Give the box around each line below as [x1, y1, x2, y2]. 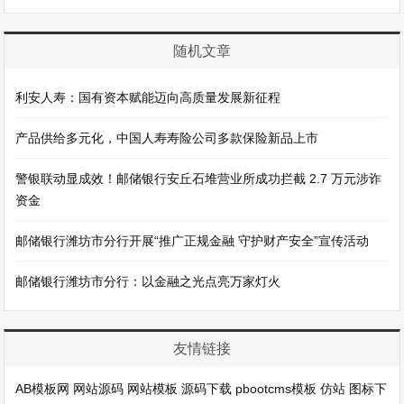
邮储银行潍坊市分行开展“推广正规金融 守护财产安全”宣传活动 [15, 234, 370, 248]
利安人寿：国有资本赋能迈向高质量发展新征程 [15, 90, 281, 105]
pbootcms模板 [235, 381, 317, 396]
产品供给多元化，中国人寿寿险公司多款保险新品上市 [15, 131, 319, 145]
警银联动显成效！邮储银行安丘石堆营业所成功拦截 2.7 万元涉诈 [15, 171, 382, 186]
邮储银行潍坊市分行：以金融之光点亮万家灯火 [15, 274, 281, 289]
